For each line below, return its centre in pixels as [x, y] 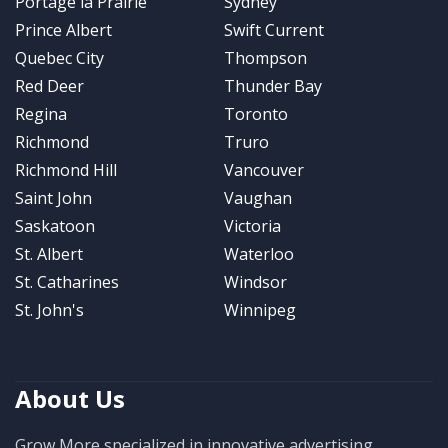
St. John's [49, 309]
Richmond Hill [66, 169]
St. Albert [49, 253]
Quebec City [59, 57]
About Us [70, 398]
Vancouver [264, 169]
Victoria [252, 225]
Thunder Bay [273, 85]
